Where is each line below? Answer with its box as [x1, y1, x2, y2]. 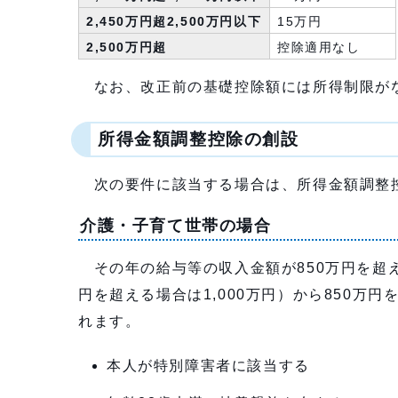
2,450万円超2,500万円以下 [86, 15, 262, 28]
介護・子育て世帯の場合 [80, 217, 272, 235]
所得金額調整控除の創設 [98, 130, 299, 148]
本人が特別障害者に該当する [107, 358, 310, 373]
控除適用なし [277, 41, 361, 54]
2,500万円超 [86, 41, 167, 54]
